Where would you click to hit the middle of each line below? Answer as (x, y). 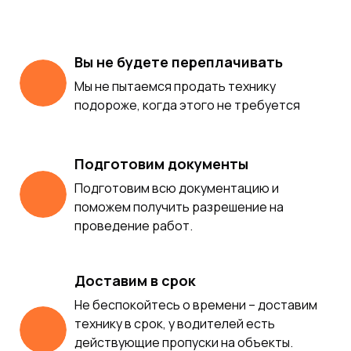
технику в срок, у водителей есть (175, 324)
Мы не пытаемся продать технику (175, 87)
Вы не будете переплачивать (179, 62)
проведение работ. (134, 226)
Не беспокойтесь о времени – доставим (196, 305)
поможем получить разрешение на (179, 207)
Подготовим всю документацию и (177, 188)
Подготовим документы (161, 164)
